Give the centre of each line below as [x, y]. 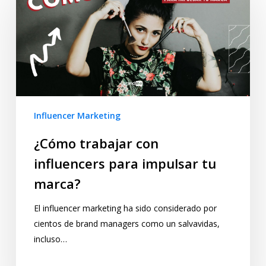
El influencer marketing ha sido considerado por [125, 208]
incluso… [50, 239]
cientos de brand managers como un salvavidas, [126, 224]
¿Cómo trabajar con [96, 143]
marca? [57, 184]
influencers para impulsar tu [125, 164]
